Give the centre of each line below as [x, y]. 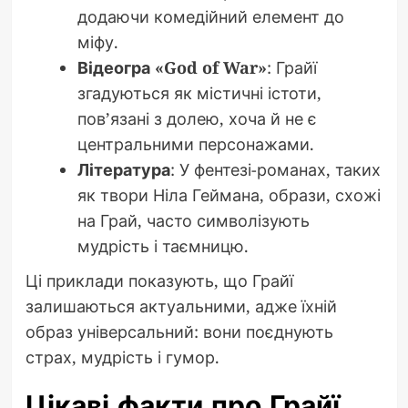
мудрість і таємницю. [163, 246]
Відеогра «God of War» [172, 68]
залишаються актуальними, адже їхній [181, 306]
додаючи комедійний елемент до [210, 17]
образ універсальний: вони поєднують [179, 332]
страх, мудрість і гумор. [122, 357]
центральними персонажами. [195, 144]
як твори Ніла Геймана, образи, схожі [229, 195]
